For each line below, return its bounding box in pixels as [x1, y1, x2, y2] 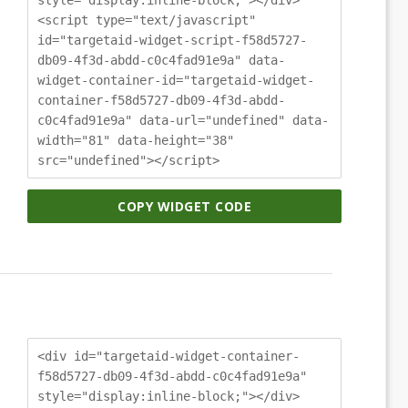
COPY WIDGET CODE [117, 198, 251, 216]
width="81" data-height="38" [37, 132, 234, 148]
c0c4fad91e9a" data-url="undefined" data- [37, 112, 329, 127]
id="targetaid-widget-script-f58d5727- [37, 32, 307, 47]
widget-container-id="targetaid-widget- [37, 72, 314, 87]
